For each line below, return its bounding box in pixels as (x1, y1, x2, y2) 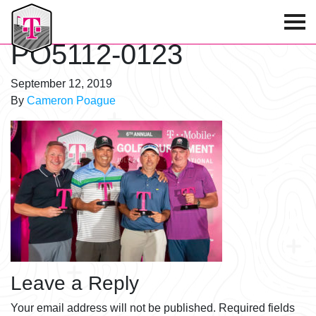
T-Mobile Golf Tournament (11, 6, 140, 18)
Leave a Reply (11, 272, 139, 294)
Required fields (219, 302, 295, 314)
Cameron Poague (27, 95, 116, 107)
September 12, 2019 (11, 78, 112, 90)
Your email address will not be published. (11, 302, 216, 314)
